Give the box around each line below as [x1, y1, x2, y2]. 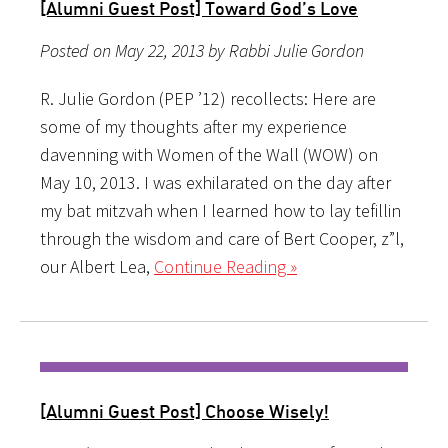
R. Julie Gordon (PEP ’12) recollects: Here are [40, 86, 376, 110]
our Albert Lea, [40, 254, 154, 278]
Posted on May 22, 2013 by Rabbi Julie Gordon [40, 38, 364, 62]
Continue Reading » [154, 254, 297, 278]
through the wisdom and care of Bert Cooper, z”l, [40, 226, 404, 250]
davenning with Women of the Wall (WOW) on [40, 142, 378, 166]
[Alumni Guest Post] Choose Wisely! [40, 399, 329, 422]
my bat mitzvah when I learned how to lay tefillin [40, 198, 401, 222]
